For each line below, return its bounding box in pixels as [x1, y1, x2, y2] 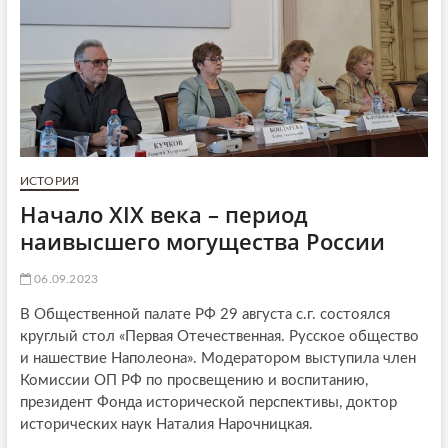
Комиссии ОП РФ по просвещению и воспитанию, [19, 372, 368, 388]
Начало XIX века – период [19, 198, 308, 229]
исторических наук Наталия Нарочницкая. [19, 416, 313, 432]
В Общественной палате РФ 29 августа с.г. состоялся [19, 306, 390, 322]
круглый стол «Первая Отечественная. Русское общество [19, 328, 419, 344]
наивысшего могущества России [19, 225, 385, 256]
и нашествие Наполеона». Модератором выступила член [19, 350, 416, 366]
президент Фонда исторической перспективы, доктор [19, 394, 397, 410]
